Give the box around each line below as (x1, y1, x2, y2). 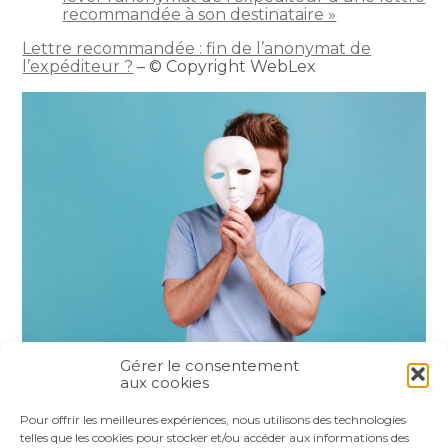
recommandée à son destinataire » (62, 4, 337, 24)
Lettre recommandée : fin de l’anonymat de (22, 38, 372, 58)
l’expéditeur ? (22, 56, 134, 76)
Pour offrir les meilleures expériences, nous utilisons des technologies (20, 412, 406, 427)
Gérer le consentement (120, 356, 299, 375)
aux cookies (120, 373, 209, 392)
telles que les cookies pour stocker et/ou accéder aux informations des (20, 430, 409, 445)
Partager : (22, 395, 102, 415)
